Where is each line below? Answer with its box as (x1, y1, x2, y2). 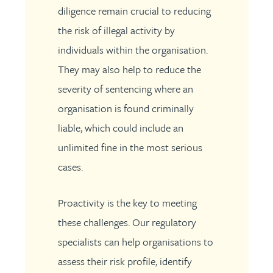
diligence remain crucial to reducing (57, 3, 211, 18)
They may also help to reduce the (57, 62, 201, 77)
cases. (57, 159, 83, 174)
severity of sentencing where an (57, 81, 193, 96)
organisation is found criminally (57, 101, 194, 116)
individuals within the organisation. (57, 42, 208, 57)
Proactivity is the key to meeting (57, 195, 197, 210)
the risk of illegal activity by (57, 23, 175, 38)
